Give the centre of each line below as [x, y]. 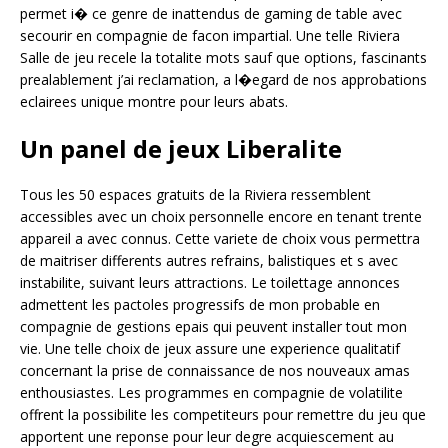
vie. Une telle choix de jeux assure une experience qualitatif [210, 349]
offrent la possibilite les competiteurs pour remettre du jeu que [223, 415]
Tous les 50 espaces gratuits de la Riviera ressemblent [195, 195]
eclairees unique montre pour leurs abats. [154, 102]
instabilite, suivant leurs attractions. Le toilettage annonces [210, 283]
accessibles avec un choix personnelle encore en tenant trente [221, 217]
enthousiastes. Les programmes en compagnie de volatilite [211, 393]
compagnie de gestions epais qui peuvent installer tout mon [213, 327]
